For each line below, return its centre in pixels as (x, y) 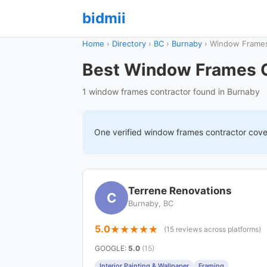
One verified (119, 132)
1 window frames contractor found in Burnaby (171, 91)
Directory (129, 44)
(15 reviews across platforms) (212, 229)
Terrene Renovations (180, 191)
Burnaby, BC (151, 203)
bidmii (104, 18)
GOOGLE (110, 248)
